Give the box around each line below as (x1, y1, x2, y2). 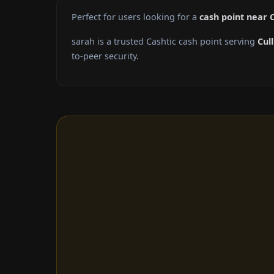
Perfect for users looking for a (72, 11, 199, 23)
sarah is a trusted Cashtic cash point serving (72, 35, 257, 48)
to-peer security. (72, 50, 139, 62)
